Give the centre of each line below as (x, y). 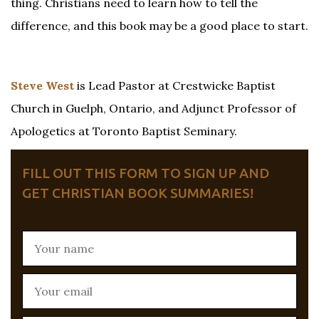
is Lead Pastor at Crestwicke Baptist (175, 85)
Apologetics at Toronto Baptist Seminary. (124, 131)
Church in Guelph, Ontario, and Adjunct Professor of (153, 108)
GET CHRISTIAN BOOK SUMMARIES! (138, 193)
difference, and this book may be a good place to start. (159, 26)
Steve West (42, 85)
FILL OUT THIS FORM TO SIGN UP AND (146, 173)
